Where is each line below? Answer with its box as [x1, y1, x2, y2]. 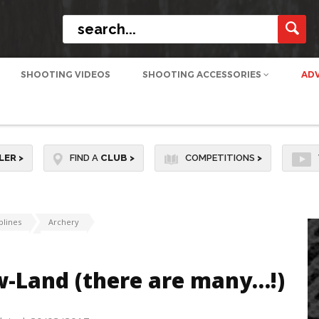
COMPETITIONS [184, 152, 257, 163]
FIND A [69, 152, 100, 163]
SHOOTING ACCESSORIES [142, 69, 263, 80]
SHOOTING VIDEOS [20, 69, 110, 80]
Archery [48, 216, 79, 228]
